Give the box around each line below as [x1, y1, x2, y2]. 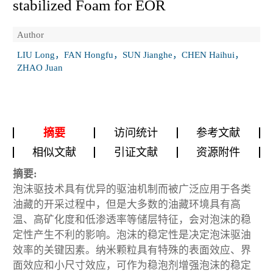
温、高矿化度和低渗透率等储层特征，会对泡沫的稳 [13, 213, 251, 225]
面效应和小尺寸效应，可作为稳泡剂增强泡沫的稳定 [13, 259, 251, 271]
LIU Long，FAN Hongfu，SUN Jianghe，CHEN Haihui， [17, 49, 244, 60]
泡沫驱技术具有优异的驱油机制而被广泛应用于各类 [13, 183, 251, 195]
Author [17, 29, 44, 40]
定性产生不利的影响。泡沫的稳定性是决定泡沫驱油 [13, 229, 251, 241]
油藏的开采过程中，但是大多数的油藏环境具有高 [13, 198, 241, 210]
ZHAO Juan [17, 62, 63, 73]
